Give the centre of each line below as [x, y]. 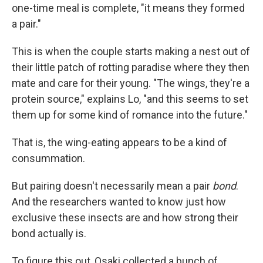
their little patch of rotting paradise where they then [131, 67]
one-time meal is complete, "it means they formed [128, 8]
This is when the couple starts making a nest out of [131, 51]
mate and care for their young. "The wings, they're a [131, 83]
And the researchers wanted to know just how [119, 202]
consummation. [48, 158]
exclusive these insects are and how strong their [125, 218]
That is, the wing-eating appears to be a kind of [119, 142]
